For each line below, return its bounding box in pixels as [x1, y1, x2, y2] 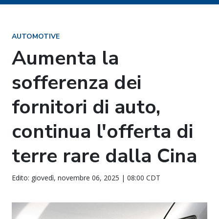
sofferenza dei [12, 69, 141, 96]
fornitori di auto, [12, 94, 160, 120]
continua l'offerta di [12, 118, 193, 145]
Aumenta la [12, 45, 119, 71]
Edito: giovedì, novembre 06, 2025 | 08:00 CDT [12, 173, 160, 182]
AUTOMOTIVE [12, 32, 60, 41]
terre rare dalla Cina [12, 143, 197, 169]
